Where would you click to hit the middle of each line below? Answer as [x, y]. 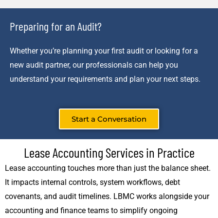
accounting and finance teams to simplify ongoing [91, 210]
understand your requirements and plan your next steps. [105, 79]
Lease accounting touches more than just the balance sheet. [108, 168]
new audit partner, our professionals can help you [94, 65]
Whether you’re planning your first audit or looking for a [104, 51]
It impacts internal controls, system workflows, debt [92, 182]
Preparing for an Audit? [56, 26]
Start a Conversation [109, 119]
